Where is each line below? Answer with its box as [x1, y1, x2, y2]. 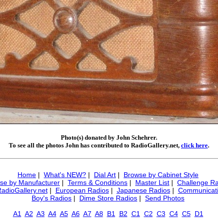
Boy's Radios [32, 194, 72, 202]
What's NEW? [44, 171, 86, 179]
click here [181, 142, 208, 149]
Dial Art [94, 171, 116, 179]
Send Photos [145, 194, 184, 202]
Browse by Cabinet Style [124, 171, 199, 179]
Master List [135, 179, 169, 186]
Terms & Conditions [68, 179, 127, 186]
